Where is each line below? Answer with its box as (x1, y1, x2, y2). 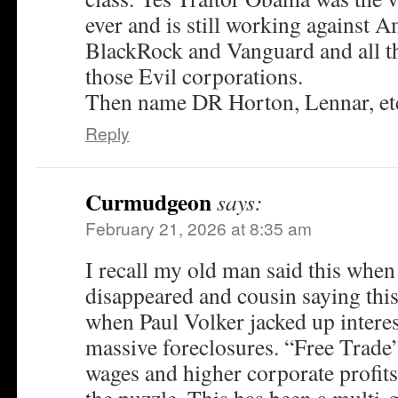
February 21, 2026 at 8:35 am (85, 216, 312, 240)
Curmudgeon (85, 185, 211, 219)
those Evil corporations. (85, 60, 303, 91)
